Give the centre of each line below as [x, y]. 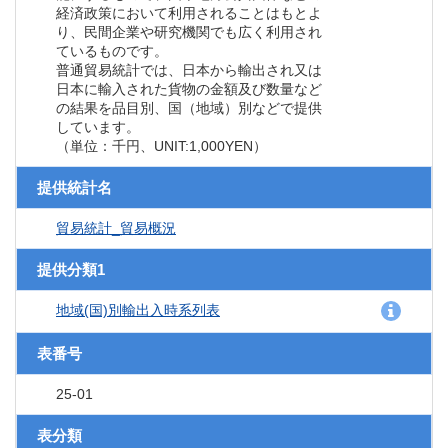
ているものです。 [112, 51]
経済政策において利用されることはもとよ [189, 13]
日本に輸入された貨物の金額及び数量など [189, 89]
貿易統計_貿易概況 [116, 228]
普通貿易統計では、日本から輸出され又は [189, 70]
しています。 [98, 127]
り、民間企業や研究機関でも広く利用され [189, 32]
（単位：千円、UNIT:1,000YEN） [161, 146]
